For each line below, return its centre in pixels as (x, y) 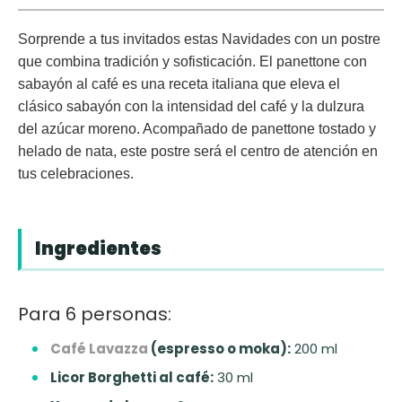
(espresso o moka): (219, 348)
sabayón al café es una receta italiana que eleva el (179, 83)
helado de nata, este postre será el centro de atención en (198, 151)
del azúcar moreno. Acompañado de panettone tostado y (197, 128)
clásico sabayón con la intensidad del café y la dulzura (191, 106)
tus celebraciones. (76, 173)
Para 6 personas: (95, 314)
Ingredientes (98, 248)
